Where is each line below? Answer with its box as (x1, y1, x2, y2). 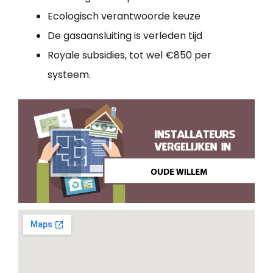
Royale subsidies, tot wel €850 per (48, 48, 211, 63)
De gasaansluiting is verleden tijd (48, 29, 202, 43)
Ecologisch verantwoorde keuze (48, 9, 200, 24)
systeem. (48, 68, 91, 82)
